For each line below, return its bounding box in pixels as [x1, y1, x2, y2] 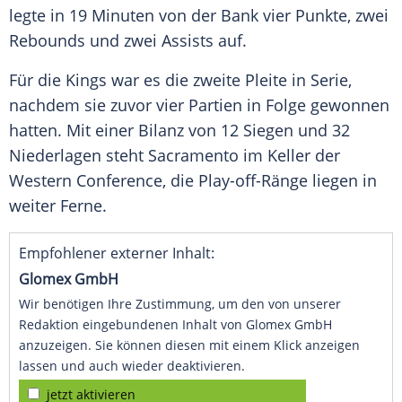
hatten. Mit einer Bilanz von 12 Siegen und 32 [9, 119, 350, 142]
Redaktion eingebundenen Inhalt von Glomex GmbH [19, 316, 332, 334]
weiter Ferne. [9, 195, 107, 217]
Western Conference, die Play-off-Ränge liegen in [9, 170, 377, 192]
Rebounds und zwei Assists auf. [9, 30, 247, 52]
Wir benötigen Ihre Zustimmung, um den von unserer [19, 295, 341, 313]
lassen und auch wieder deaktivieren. [19, 357, 245, 375]
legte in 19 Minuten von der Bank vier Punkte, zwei [9, 4, 389, 27]
